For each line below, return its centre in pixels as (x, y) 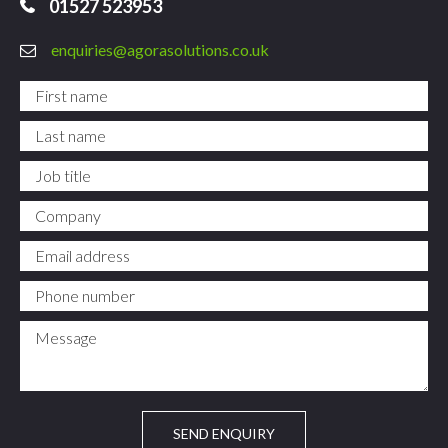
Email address (69, 248)
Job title (48, 168)
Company (53, 208)
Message (51, 328)
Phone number (71, 288)
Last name (56, 128)
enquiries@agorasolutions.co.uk (160, 49)
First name (57, 88)
